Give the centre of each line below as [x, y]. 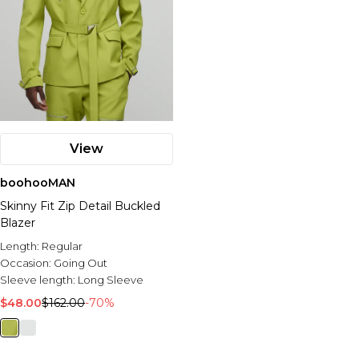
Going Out [81, 263]
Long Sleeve [111, 280]
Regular [62, 246]
